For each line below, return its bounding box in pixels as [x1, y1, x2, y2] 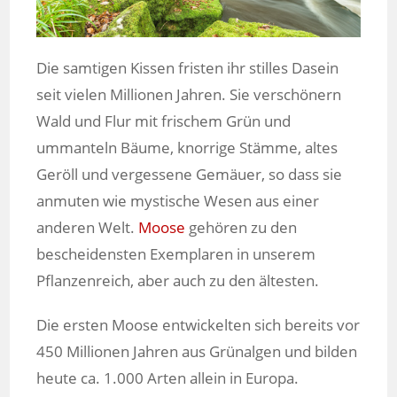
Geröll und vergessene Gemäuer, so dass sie [36, 164, 343, 185]
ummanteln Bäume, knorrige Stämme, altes [36, 137, 339, 159]
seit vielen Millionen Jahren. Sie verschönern [36, 84, 342, 105]
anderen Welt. [36, 217, 139, 238]
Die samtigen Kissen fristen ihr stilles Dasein [36, 58, 339, 79]
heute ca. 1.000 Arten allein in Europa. [36, 368, 300, 389]
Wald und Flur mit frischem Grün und [36, 111, 292, 132]
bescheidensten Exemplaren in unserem [36, 244, 316, 265]
